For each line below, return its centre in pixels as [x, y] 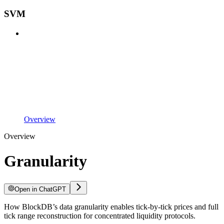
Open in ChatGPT [40, 189]
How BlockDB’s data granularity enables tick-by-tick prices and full [111, 207]
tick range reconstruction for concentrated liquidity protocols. [100, 216]
